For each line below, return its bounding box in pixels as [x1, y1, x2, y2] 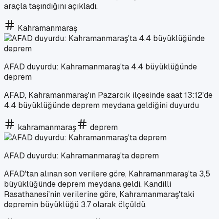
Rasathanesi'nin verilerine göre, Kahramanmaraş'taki [4, 189, 194, 199]
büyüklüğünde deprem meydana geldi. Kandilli [4, 178, 171, 189]
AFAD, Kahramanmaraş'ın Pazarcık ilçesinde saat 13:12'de [4, 89, 213, 100]
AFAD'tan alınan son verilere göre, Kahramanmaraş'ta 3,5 [4, 168, 210, 179]
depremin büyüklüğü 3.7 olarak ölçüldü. [4, 199, 147, 210]
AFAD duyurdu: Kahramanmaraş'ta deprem [4, 150, 159, 161]
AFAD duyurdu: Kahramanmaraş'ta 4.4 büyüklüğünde [4, 61, 197, 72]
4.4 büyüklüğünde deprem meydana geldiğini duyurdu [4, 100, 199, 110]
